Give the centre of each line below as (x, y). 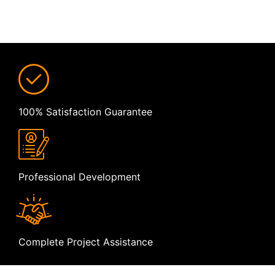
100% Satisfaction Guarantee (85, 112)
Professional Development (79, 177)
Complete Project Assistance (86, 242)
